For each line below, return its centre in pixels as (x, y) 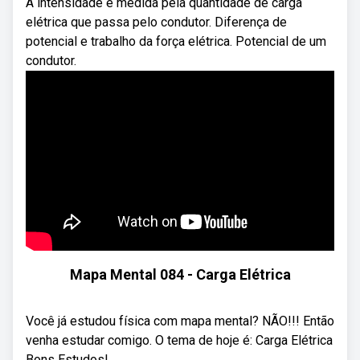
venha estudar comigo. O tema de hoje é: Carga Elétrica (179, 340)
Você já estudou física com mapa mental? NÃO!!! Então (180, 321)
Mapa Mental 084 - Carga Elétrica (180, 274)
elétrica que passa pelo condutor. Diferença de (156, 22)
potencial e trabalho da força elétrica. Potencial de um (176, 41)
